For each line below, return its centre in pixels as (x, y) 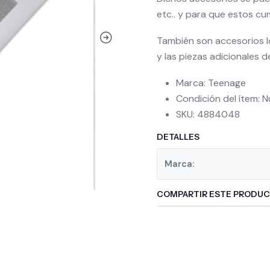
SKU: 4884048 (208, 114)
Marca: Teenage (211, 83)
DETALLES (178, 137)
